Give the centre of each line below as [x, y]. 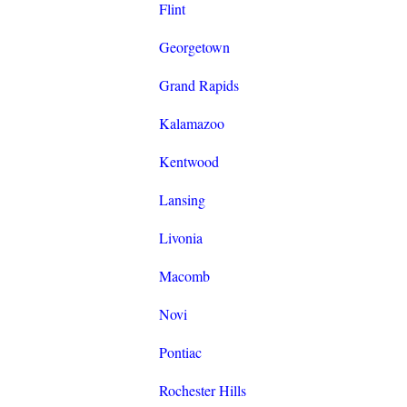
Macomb [184, 276]
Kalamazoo [191, 124]
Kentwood [189, 162]
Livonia [180, 238]
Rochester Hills [202, 391]
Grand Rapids [199, 85]
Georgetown [194, 47]
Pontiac [180, 352]
